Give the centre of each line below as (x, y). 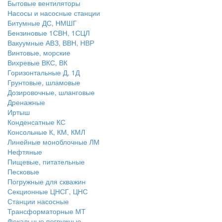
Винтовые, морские (39, 53)
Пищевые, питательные (46, 162)
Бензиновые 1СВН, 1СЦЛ (49, 33)
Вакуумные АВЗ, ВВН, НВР (51, 43)
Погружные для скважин (47, 182)
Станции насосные (38, 201)
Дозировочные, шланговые (51, 92)
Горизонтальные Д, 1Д (44, 73)
